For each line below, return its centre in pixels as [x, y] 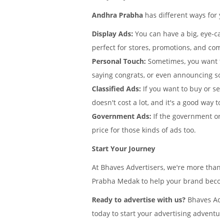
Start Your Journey [124, 149]
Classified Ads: [116, 89]
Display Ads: [112, 34]
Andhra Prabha [117, 15]
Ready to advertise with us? [139, 200]
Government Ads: [122, 116]
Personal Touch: [119, 61]
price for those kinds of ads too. [144, 130]
